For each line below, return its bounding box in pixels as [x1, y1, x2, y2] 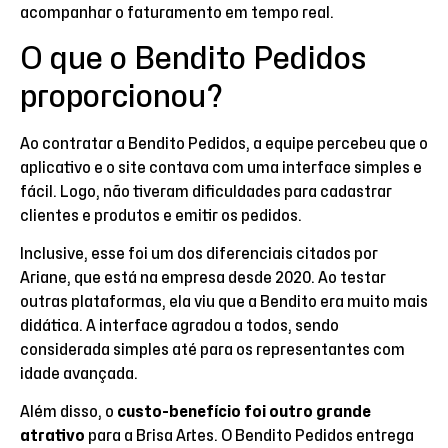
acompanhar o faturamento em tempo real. [20, 5, 334, 22]
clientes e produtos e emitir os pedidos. [20, 207, 305, 224]
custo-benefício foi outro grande [117, 404, 371, 421]
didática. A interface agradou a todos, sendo [20, 317, 339, 334]
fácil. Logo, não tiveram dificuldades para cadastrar [20, 183, 392, 200]
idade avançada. [20, 365, 141, 382]
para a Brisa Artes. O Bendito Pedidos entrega [85, 428, 414, 445]
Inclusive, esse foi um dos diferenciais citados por [20, 245, 378, 262]
